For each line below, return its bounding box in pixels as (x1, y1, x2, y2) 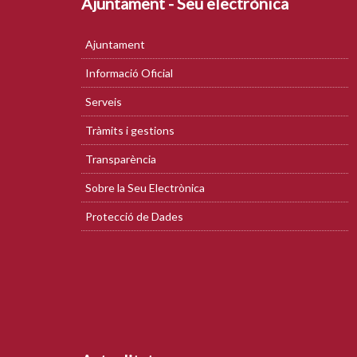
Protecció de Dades (85, 210, 183, 223)
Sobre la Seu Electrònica (85, 181, 205, 194)
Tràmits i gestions (85, 124, 175, 137)
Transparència (85, 152, 156, 166)
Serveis (85, 95, 122, 108)
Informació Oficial (85, 66, 173, 80)
